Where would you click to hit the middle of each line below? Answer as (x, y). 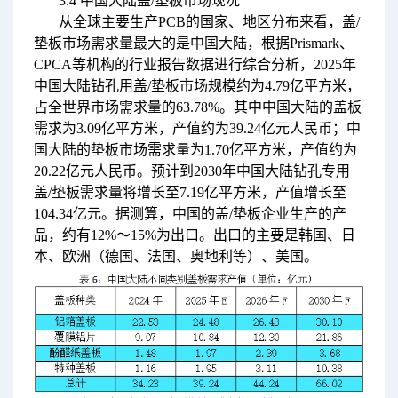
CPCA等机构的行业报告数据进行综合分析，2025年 (195, 65)
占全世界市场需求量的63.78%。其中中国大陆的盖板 (197, 107)
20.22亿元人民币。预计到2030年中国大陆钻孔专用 (191, 171)
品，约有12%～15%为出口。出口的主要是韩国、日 (194, 235)
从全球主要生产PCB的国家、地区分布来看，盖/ (209, 22)
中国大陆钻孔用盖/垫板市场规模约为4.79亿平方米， (197, 86)
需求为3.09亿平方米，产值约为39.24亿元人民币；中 (197, 129)
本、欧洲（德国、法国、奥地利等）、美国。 (175, 257)
